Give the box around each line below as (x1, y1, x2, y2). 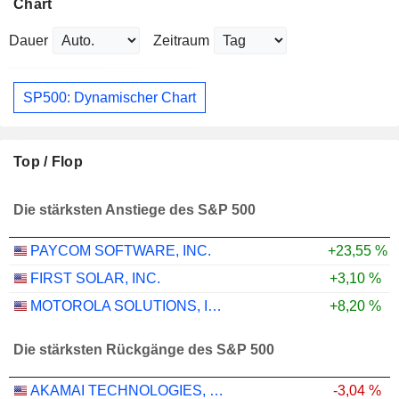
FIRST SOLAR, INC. (30, 271, 160, 287)
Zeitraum (153, 33, 209, 48)
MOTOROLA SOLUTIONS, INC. (208, 298, 222, 314)
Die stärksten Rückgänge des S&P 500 (13, 342, 274, 358)
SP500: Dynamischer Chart (23, 89, 196, 105)
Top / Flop (13, 154, 83, 170)
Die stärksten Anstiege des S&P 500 (13, 202, 256, 218)
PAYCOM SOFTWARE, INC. (30, 243, 211, 259)
